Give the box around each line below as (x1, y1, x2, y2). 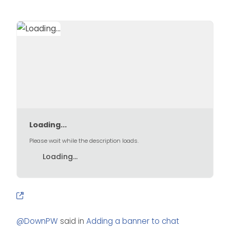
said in (58, 216, 86, 227)
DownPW (24, 216, 58, 227)
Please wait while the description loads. (29, 137, 139, 145)
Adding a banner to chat (86, 216, 179, 227)
